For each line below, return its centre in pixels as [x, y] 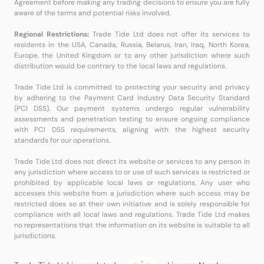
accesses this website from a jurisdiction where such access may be [132, 193]
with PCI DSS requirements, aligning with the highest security [132, 130]
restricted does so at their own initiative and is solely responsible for [132, 204]
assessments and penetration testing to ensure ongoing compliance [132, 119]
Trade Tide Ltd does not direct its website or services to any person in [132, 161]
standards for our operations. [62, 140]
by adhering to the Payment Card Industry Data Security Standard [132, 98]
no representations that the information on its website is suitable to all [132, 225]
